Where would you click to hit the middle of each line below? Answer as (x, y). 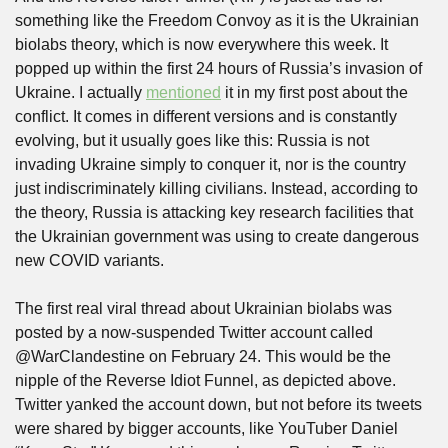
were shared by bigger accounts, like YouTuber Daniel (206, 428)
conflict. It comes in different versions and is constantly (206, 116)
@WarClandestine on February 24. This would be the (203, 356)
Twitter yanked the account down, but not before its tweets (218, 404)
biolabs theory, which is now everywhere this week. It (201, 44)
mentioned (183, 92)
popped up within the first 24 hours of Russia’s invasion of (218, 68)
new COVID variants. (89, 260)
